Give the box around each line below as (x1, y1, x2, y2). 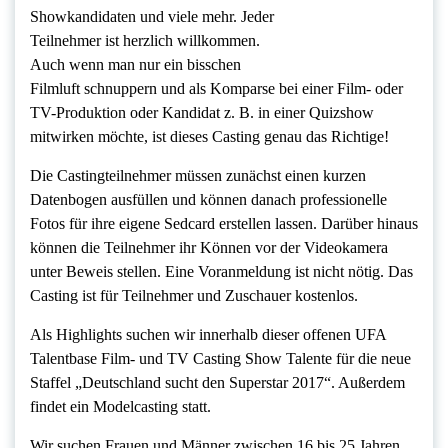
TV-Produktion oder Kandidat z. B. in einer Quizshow (30, 104, 374, 122)
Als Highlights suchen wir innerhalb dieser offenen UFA (30, 326, 386, 344)
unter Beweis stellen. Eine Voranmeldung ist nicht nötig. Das (30, 263, 413, 281)
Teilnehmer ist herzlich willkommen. (30, 32, 260, 50)
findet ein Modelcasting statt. (30, 398, 211, 416)
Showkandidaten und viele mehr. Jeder (30, 8, 274, 26)
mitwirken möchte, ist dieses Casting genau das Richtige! (30, 128, 389, 146)
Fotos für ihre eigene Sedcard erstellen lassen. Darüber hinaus (30, 215, 418, 233)
